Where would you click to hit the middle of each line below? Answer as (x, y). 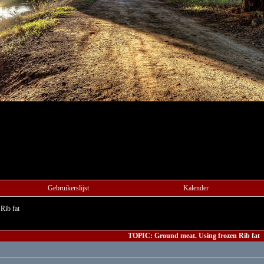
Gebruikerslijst (68, 188)
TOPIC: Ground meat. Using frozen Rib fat (194, 236)
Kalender (196, 188)
